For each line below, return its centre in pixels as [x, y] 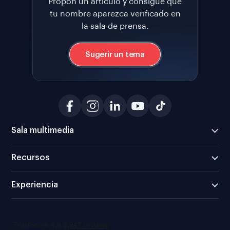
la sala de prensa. [115, 26]
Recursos [31, 158]
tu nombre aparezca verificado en [115, 14]
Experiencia [35, 185]
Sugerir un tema [115, 54]
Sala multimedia [43, 131]
